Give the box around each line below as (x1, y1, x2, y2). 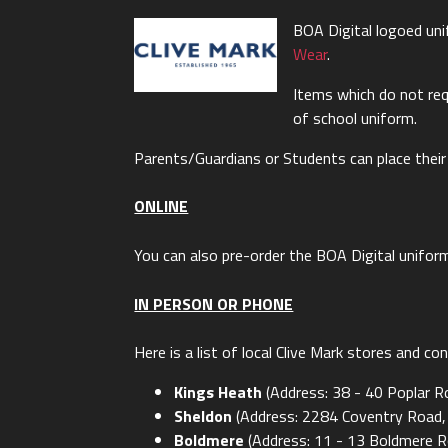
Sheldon (174, 404, 237, 429)
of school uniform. (292, 105, 417, 130)
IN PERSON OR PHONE (134, 291, 294, 316)
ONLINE (134, 194, 189, 219)
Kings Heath (174, 380, 263, 405)
